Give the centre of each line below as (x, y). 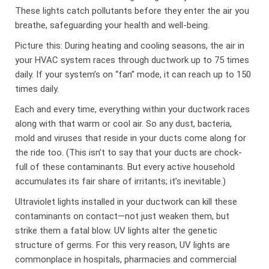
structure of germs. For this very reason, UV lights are (123, 245)
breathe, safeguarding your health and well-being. (113, 25)
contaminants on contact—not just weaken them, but (122, 216)
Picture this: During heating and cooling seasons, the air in (130, 45)
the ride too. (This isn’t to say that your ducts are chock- (129, 152)
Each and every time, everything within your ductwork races (133, 109)
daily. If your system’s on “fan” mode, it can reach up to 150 (133, 74)
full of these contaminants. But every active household (125, 167)
